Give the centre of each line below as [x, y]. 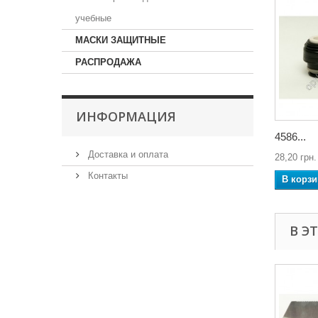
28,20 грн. [296, 157]
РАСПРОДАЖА [108, 62]
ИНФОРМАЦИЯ [126, 116]
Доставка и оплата [127, 154]
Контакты [106, 176]
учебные [93, 18]
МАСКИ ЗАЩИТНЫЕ [121, 40]
